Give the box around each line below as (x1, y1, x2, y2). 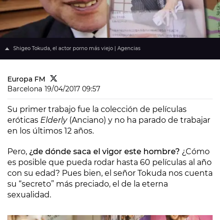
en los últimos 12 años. (7, 126, 94, 136)
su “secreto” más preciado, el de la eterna (7, 179, 168, 189)
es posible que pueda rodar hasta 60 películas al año (7, 158, 212, 167)
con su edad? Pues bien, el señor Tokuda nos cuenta (7, 168, 213, 178)
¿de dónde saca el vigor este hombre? (29, 147, 180, 156)
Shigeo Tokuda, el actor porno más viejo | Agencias (12, 45, 140, 52)
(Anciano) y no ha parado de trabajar (69, 115, 210, 125)
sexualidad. (7, 190, 51, 199)
